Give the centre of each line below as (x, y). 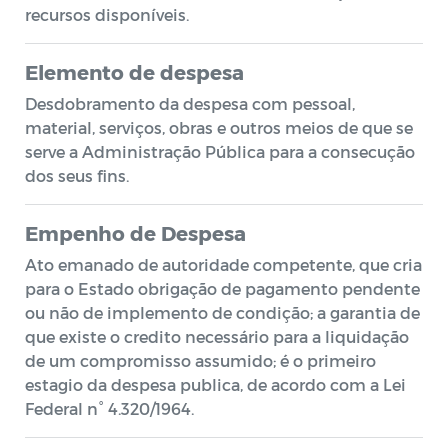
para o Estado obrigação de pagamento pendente (222, 288)
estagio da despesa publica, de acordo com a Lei (215, 384)
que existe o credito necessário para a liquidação (217, 336)
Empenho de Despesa (135, 233)
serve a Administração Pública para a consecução (220, 151)
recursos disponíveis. (107, 14)
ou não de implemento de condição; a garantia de (222, 312)
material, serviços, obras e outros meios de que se (219, 127)
